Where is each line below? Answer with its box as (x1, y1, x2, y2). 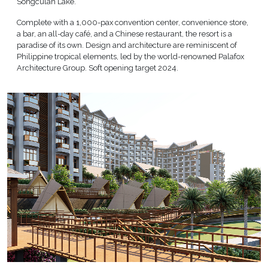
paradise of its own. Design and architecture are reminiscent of (17, 40, 237, 50)
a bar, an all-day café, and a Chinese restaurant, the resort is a (17, 29, 232, 38)
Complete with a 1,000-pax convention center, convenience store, (17, 17, 248, 27)
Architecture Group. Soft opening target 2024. (17, 63, 178, 72)
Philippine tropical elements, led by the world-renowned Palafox (17, 51, 244, 61)
